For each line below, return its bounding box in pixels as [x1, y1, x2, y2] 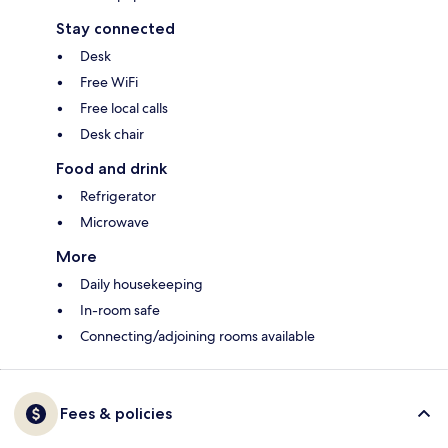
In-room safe [80, 301, 160, 320]
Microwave [80, 213, 149, 232]
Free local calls [80, 99, 168, 118]
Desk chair [80, 125, 144, 144]
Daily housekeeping [80, 275, 203, 294]
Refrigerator [80, 187, 156, 206]
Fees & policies [60, 404, 172, 424]
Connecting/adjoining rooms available [80, 327, 315, 346]
